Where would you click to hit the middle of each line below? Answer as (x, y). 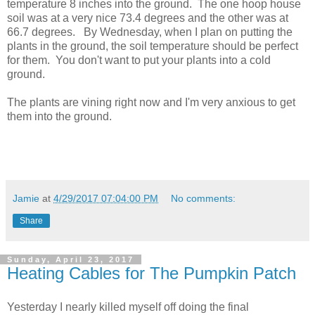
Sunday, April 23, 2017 (71, 259)
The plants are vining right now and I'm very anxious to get (151, 102)
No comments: (204, 198)
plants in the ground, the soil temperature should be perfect (153, 46)
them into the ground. (59, 116)
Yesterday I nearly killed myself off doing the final (128, 307)
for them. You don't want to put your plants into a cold (139, 60)
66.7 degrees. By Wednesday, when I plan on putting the (150, 32)
